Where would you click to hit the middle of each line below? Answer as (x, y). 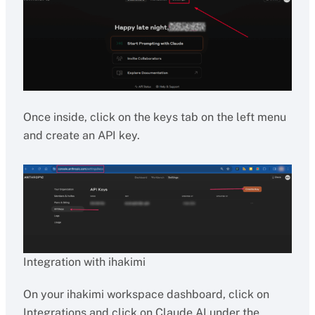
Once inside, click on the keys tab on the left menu (154, 117)
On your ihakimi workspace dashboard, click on (146, 294)
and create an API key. (81, 135)
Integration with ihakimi (84, 262)
